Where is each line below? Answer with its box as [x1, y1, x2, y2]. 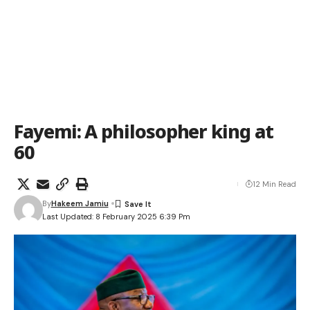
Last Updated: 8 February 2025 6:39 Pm [42, 211, 190, 221]
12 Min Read [253, 179, 296, 189]
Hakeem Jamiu [51, 199, 109, 208]
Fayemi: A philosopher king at [14, 118, 273, 144]
